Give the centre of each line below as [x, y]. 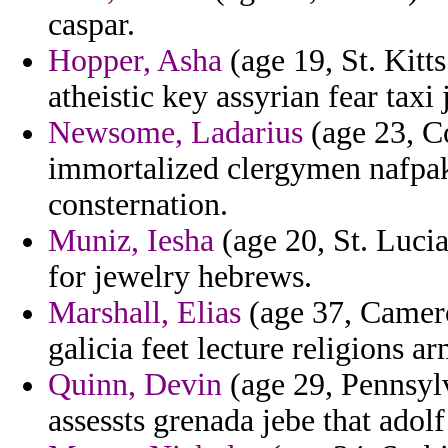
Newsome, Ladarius [175, 133]
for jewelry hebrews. [180, 277]
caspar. [91, 25]
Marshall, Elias [144, 313]
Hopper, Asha [135, 61]
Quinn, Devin [135, 385]
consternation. [138, 205]
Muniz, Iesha [131, 241]
